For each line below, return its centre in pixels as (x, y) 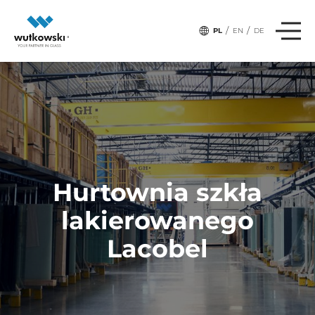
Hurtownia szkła (157, 192)
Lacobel (157, 248)
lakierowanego (157, 220)
